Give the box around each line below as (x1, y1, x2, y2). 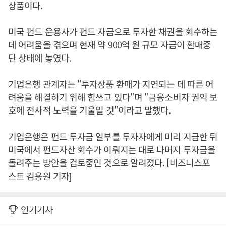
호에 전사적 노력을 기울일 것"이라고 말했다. (8, 103, 171, 117)
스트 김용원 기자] (8, 169, 71, 183)
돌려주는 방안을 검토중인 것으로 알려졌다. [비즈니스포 (8, 156, 210, 169)
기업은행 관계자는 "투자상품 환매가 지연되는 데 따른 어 (8, 77, 214, 91)
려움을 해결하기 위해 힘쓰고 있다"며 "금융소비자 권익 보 (8, 90, 218, 104)
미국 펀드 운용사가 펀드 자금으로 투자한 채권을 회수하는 (8, 25, 218, 38)
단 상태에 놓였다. (8, 51, 71, 65)
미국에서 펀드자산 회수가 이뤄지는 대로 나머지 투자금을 (8, 143, 216, 156)
